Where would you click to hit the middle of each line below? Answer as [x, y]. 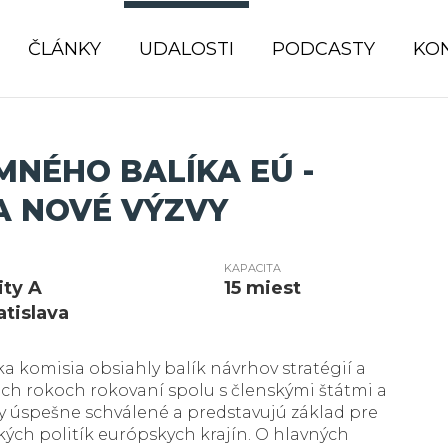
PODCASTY [323, 49]
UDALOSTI [186, 49]
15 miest [263, 288]
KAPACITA [253, 268]
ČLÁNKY [64, 49]
